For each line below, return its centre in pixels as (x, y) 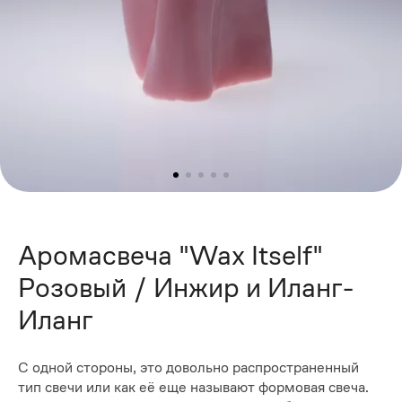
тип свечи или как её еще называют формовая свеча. (193, 388)
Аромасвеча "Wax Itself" (170, 255)
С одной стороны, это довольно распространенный (188, 368)
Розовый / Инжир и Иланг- (186, 287)
